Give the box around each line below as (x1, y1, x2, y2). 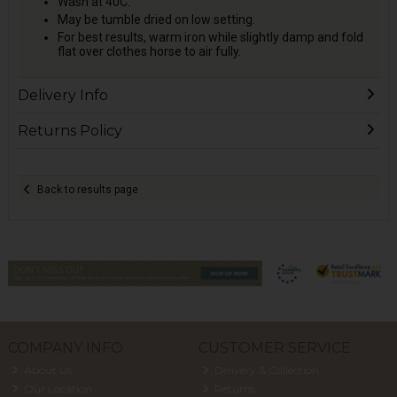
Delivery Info (17, 87, 108, 105)
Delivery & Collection (212, 362, 320, 377)
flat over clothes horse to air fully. (57, 44, 241, 59)
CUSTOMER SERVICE (198, 339, 351, 357)
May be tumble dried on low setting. (57, 12, 255, 27)
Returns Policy (17, 122, 122, 140)
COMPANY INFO (7, 339, 123, 357)
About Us (21, 362, 73, 377)
